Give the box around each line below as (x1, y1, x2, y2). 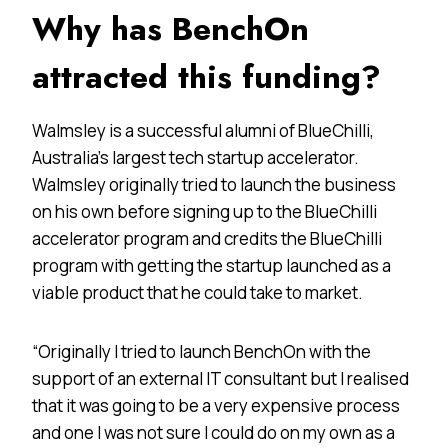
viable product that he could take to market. (32, 280, 363, 304)
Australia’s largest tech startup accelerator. (32, 145, 359, 169)
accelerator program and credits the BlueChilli (32, 226, 382, 250)
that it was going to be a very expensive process (32, 393, 400, 417)
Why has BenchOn (32, 5, 309, 52)
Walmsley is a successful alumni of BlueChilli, (32, 118, 374, 142)
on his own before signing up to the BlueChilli (32, 199, 377, 223)
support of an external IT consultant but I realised (32, 366, 409, 390)
